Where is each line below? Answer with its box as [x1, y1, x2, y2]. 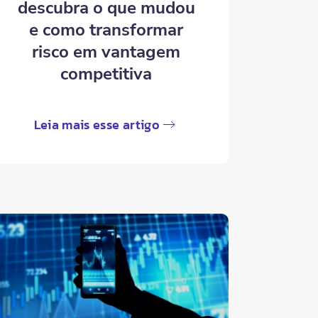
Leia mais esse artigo [33, 115, 160, 135]
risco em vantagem [32, 40, 181, 64]
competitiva [60, 62, 153, 86]
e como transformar [29, 18, 184, 42]
